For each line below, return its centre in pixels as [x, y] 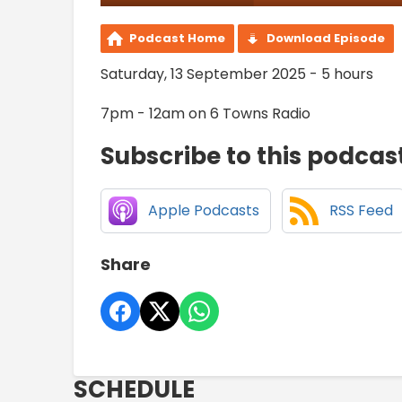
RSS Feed [361, 211]
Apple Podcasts [204, 211]
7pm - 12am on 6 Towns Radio [205, 114]
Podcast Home [177, 39]
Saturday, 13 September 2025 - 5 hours [237, 74]
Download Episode [326, 39]
